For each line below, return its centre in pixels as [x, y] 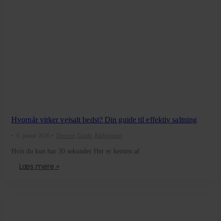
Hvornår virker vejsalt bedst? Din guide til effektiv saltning [104, 119]
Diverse [65, 135]
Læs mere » [39, 166]
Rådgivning [108, 135]
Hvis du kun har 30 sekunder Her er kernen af [75, 151]
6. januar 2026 [33, 135]
